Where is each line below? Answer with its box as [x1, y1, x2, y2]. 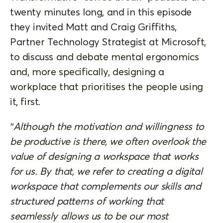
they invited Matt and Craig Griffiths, [10, 20, 177, 33]
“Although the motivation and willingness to [10, 119, 204, 132]
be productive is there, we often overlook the [10, 134, 207, 147]
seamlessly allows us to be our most [10, 209, 169, 222]
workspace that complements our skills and [10, 179, 201, 192]
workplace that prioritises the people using [10, 80, 203, 93]
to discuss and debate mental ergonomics [10, 50, 199, 63]
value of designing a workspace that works [10, 149, 199, 162]
